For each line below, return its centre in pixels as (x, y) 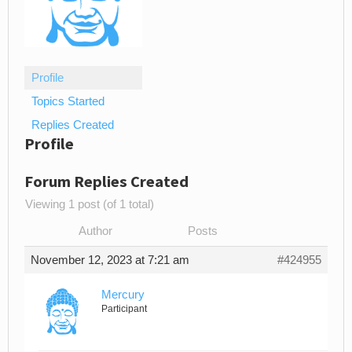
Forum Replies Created (106, 182)
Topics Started (68, 102)
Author (95, 231)
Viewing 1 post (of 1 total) (90, 205)
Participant (124, 309)
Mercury (123, 295)
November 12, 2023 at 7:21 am (110, 260)
